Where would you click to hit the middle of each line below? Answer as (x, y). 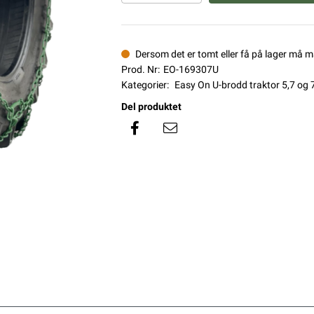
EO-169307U (191, 69)
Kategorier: (145, 85)
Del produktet (151, 107)
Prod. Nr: (140, 69)
